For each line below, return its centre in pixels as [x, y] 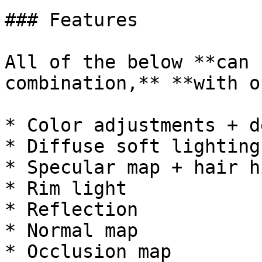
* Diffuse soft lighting [132, 146]
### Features [71, 20]
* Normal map [71, 230]
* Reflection [71, 209]
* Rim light [66, 188]
